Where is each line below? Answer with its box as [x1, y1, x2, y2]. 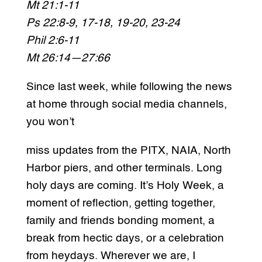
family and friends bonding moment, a [26, 215, 215, 227]
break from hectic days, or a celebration [26, 233, 224, 244]
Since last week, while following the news [26, 81, 232, 93]
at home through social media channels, [26, 99, 227, 111]
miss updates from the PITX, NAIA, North [26, 145, 231, 157]
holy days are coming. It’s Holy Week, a [26, 180, 224, 192]
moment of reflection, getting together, [26, 198, 215, 209]
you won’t [26, 116, 74, 128]
